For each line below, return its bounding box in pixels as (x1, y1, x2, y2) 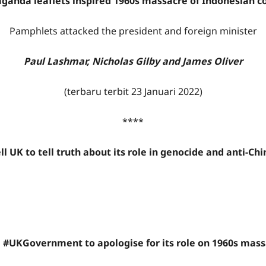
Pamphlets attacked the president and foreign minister (9, 24, 257, 37)
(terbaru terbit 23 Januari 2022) (64, 85, 202, 98)
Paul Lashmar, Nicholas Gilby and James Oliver (23, 55, 243, 68)
